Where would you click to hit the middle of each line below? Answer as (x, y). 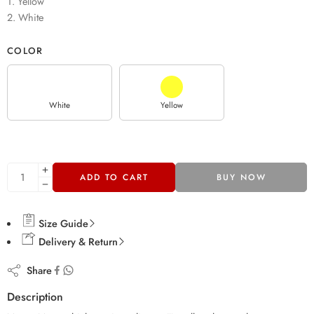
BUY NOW (241, 177)
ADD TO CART (114, 177)
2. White (25, 17)
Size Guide (62, 223)
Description (35, 297)
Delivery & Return (76, 241)
